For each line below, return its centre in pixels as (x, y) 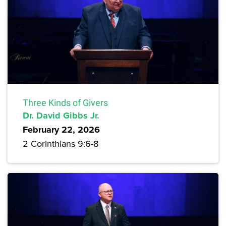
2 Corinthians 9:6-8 (61, 143)
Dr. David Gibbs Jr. (61, 115)
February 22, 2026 (61, 129)
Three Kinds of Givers (65, 102)
